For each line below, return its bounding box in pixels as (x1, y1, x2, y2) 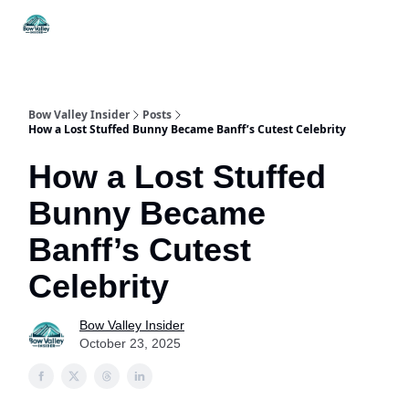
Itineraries (136, 15, 189, 28)
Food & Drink (222, 20, 290, 34)
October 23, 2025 (79, 336, 181, 351)
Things (66, 15, 103, 28)
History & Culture (305, 20, 394, 34)
